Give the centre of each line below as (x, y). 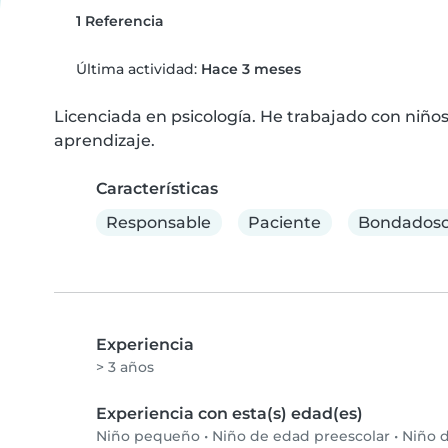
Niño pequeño (148, 436)
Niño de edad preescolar (301, 436)
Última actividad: (136, 69)
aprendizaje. (104, 140)
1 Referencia (117, 21)
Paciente (285, 222)
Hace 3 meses (250, 69)
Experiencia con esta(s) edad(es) (229, 414)
